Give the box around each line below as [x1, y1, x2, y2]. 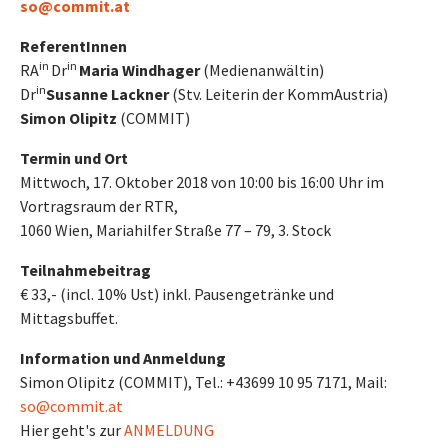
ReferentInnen [20, 36, 127, 56]
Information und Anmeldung [20, 348, 226, 368]
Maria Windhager [79, 60, 200, 80]
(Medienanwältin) [200, 60, 324, 80]
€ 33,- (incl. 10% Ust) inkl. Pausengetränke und [20, 284, 334, 304]
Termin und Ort [20, 148, 128, 168]
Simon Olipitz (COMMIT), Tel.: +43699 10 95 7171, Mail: [20, 372, 387, 392]
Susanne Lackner [46, 84, 169, 104]
